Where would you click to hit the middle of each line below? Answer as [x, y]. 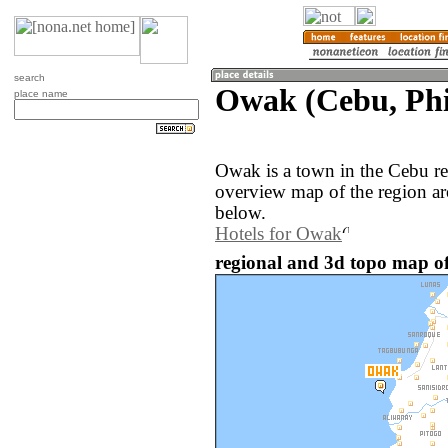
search [29, 77]
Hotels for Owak [278, 234]
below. [240, 213]
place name [41, 93]
